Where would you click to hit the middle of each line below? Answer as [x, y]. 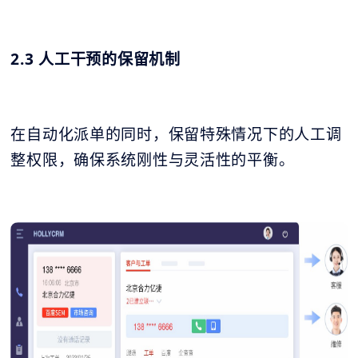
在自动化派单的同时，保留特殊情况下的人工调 [176, 135]
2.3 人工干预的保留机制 [95, 60]
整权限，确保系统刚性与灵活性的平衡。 [153, 160]
